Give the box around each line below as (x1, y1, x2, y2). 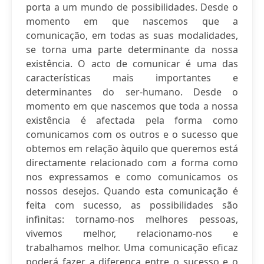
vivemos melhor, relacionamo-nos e (26, 227, 238, 240)
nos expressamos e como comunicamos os (26, 170, 238, 183)
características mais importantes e (26, 71, 238, 84)
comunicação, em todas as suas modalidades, (26, 29, 238, 42)
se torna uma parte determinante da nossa (26, 43, 238, 56)
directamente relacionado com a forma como (26, 156, 238, 169)
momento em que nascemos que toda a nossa (26, 100, 238, 113)
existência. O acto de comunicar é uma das (26, 57, 238, 70)
